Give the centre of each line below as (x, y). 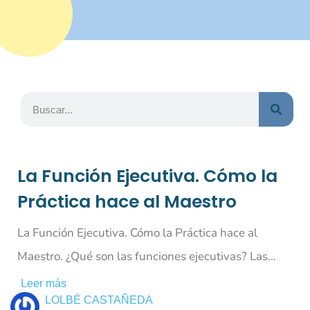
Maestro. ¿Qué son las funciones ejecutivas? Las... (147, 257)
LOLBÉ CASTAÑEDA (99, 300)
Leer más (44, 284)
